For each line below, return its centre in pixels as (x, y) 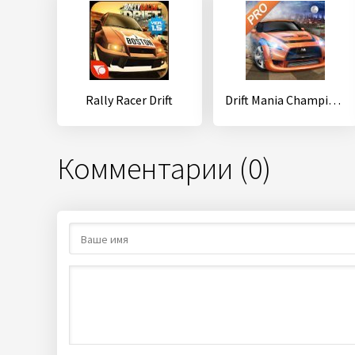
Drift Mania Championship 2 (334, 100)
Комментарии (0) (164, 169)
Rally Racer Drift (130, 100)
